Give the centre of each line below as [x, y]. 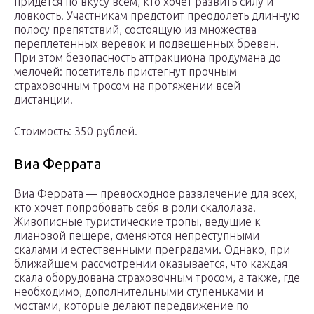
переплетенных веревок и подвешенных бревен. [146, 44]
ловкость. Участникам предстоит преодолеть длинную [157, 16]
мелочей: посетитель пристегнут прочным [125, 72]
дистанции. [43, 100]
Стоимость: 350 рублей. [76, 131]
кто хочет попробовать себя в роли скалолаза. [135, 208]
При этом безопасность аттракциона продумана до [148, 58]
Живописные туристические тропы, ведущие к [137, 222]
